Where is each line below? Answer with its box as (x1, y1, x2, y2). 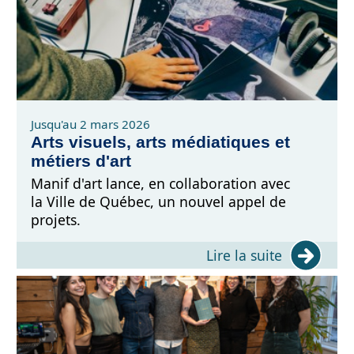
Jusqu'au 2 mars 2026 (31, 115, 151, 132)
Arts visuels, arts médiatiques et (31, 132, 291, 151)
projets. (31, 209, 81, 229)
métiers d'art (31, 151, 132, 170)
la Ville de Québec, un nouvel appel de (31, 191, 287, 211)
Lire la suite (206, 246, 282, 265)
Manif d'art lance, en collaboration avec (31, 173, 291, 193)
